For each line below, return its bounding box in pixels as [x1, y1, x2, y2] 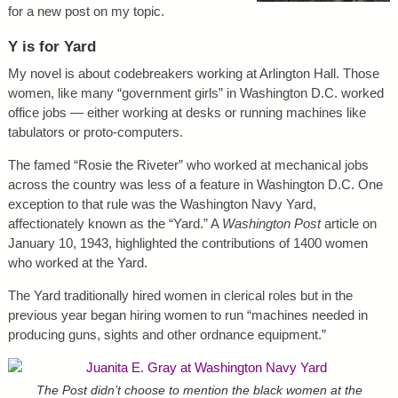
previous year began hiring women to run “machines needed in [7, 307, 368, 323]
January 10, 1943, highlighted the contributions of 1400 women [7, 235, 368, 251]
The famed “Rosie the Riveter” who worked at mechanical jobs [7, 157, 369, 173]
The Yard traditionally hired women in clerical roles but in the [7, 288, 353, 304]
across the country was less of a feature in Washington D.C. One [7, 177, 383, 193]
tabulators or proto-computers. [7, 124, 183, 140]
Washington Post [221, 216, 321, 232]
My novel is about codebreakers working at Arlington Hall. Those [7, 66, 379, 82]
